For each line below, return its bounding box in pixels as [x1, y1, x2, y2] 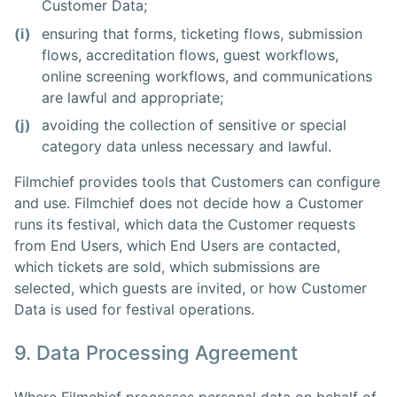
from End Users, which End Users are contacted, [14, 236, 340, 254]
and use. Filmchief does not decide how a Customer [14, 193, 363, 212]
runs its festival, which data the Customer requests [14, 214, 355, 233]
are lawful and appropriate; [42, 88, 224, 106]
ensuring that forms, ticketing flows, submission [42, 24, 363, 43]
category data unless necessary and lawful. [42, 136, 332, 155]
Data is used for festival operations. [14, 300, 254, 318]
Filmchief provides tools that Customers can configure [14, 172, 380, 191]
